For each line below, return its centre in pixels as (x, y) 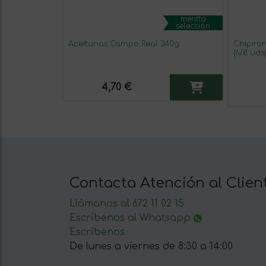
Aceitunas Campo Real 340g (124, 44)
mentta (193, 19)
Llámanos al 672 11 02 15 (127, 204)
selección (193, 26)
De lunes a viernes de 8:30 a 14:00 (151, 247)
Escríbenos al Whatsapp (132, 218)
